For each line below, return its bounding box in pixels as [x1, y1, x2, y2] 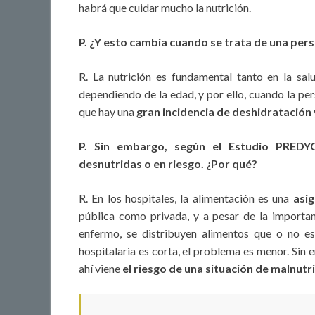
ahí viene [79, 262, 122, 276]
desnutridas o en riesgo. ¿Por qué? [79, 157, 257, 171]
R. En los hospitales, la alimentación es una [79, 191, 293, 205]
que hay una [79, 105, 136, 119]
